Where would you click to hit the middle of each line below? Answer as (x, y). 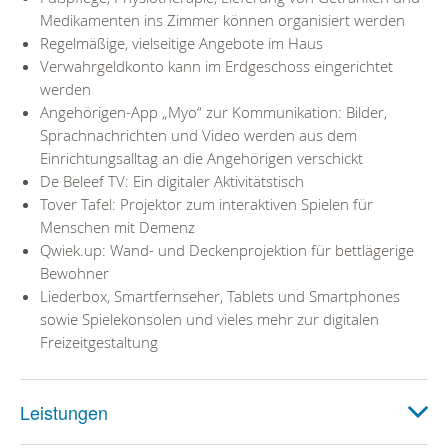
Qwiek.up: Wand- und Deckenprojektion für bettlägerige (227, 249)
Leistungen (64, 411)
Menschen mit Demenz (117, 226)
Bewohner (74, 272)
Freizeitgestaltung (99, 341)
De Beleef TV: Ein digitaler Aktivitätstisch (172, 180)
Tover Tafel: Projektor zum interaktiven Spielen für (206, 203)
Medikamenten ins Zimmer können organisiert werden (222, 19)
